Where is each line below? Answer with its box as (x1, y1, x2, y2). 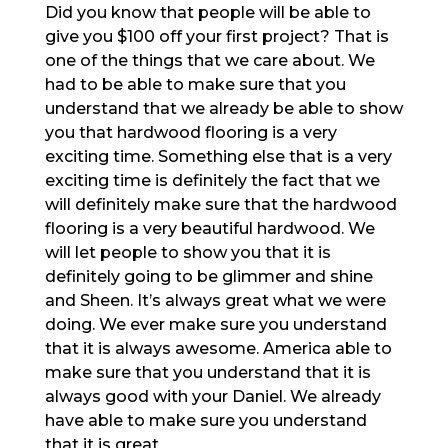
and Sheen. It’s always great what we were (44, 290, 386, 310)
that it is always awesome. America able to (44, 338, 392, 358)
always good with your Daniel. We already (44, 386, 381, 406)
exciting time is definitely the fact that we (44, 170, 380, 190)
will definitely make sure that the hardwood (44, 194, 397, 214)
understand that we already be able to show (44, 98, 403, 118)
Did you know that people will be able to (44, 2, 371, 22)
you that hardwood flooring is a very (44, 122, 337, 142)
